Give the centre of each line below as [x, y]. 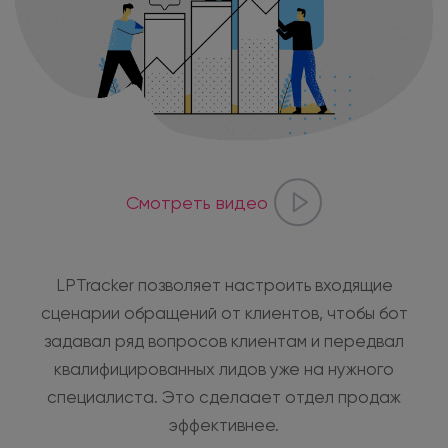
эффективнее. [224, 426]
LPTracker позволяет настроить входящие [224, 286]
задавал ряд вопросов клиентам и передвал [224, 342]
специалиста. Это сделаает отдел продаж [224, 398]
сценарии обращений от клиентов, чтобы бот [224, 314]
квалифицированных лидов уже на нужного [224, 370]
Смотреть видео [196, 203]
